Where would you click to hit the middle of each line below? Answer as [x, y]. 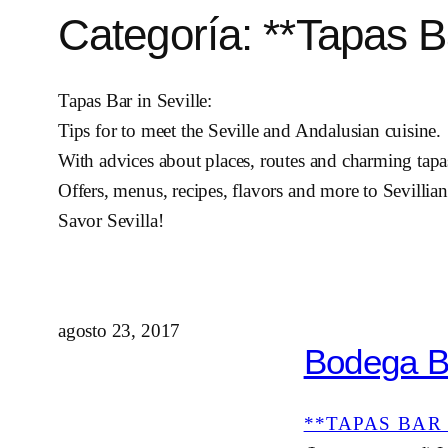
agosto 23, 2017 [119, 331]
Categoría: [161, 34]
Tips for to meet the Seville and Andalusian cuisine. [250, 131]
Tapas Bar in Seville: [135, 101]
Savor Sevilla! [111, 221]
